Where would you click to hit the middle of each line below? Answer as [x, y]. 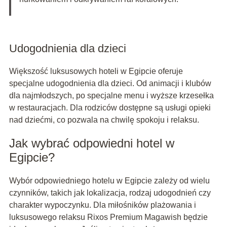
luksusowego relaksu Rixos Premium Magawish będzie [108, 217]
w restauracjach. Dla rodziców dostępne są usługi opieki [110, 108]
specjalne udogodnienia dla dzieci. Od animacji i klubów [110, 84]
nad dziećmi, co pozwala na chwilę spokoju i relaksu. [104, 120]
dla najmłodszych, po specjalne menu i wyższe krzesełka [111, 96]
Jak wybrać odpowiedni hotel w [91, 143]
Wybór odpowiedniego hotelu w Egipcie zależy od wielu [109, 181]
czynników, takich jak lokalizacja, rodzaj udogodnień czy [110, 193]
